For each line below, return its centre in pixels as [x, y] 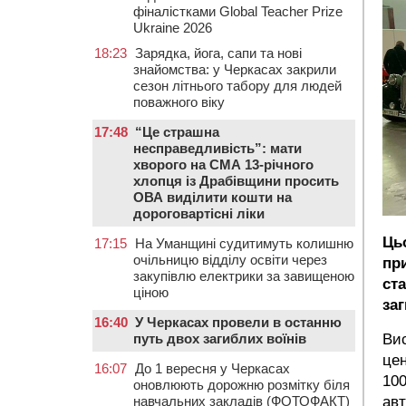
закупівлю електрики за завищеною [244, 276]
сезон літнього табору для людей [237, 86]
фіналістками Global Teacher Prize [238, 11]
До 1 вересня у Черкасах [213, 368]
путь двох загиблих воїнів [220, 338]
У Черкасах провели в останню [238, 322]
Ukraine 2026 [173, 28]
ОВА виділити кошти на [213, 197]
